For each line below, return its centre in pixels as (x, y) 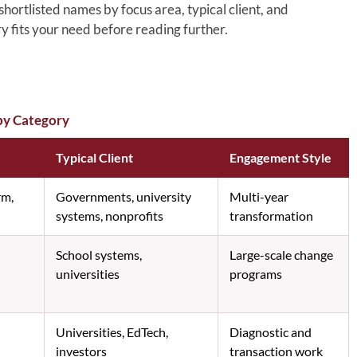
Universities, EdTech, (112, 331)
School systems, (98, 254)
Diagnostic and (270, 331)
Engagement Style (280, 157)
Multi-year (259, 196)
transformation (271, 215)
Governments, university (123, 196)
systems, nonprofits (109, 215)
